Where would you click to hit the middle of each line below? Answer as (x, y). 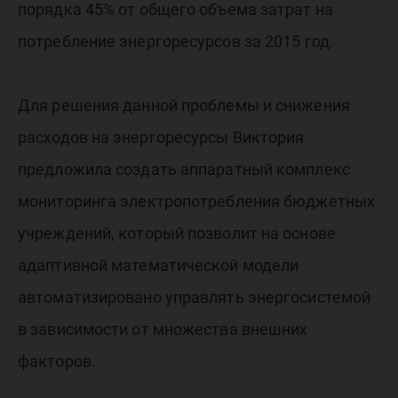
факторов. (57, 361)
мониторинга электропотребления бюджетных (197, 201)
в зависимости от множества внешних (163, 329)
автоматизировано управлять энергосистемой (195, 297)
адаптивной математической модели (159, 265)
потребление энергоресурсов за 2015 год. (176, 41)
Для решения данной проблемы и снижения (184, 105)
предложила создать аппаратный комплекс (184, 169)
